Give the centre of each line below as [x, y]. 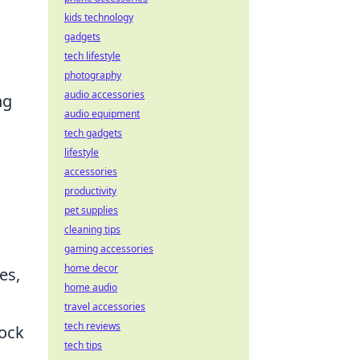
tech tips [83, 345]
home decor [91, 268]
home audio [91, 287]
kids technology [99, 17]
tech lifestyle [92, 56]
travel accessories [105, 307]
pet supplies [91, 210]
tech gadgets [93, 133]
